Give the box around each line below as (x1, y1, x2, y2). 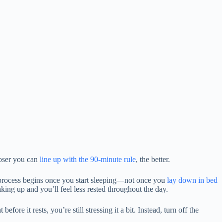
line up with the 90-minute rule (40, 155, 136, 164)
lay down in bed (167, 176, 218, 184)
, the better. (136, 155, 170, 164)
